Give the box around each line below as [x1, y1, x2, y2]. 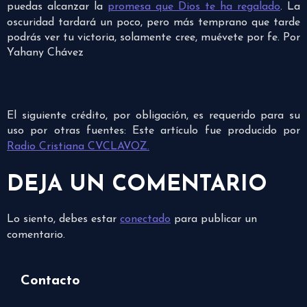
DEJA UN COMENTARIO [7, 174, 267, 197]
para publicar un [171, 214, 257, 225]
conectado [120, 214, 171, 225]
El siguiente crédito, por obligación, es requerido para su [7, 110, 300, 122]
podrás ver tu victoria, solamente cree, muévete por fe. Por [7, 32, 300, 44]
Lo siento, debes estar [7, 214, 120, 225]
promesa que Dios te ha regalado [108, 1, 280, 13]
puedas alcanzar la [7, 1, 108, 13]
